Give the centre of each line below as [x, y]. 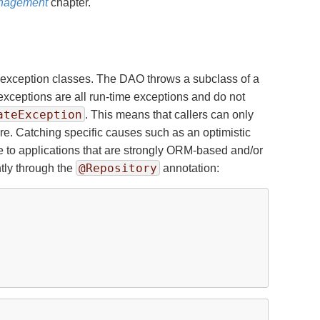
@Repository [118, 168]
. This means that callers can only [169, 115]
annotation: [190, 168]
